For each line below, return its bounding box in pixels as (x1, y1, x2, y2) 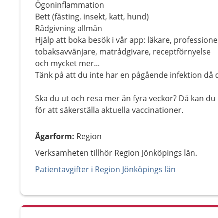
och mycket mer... (35, 58, 100, 69)
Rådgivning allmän (35, 23, 102, 34)
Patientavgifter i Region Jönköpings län (35, 164, 176, 175)
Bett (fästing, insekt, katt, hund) (35, 11, 149, 22)
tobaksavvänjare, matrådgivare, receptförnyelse (35, 46, 211, 57)
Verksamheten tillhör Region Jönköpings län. (35, 147, 197, 158)
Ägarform (35, 131, 72, 142)
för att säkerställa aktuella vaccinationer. (35, 105, 183, 115)
